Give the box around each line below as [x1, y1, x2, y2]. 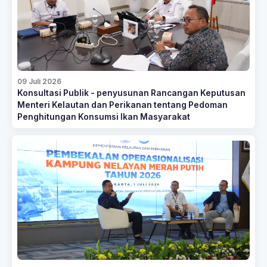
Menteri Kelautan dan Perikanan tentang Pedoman [17, 100, 228, 110]
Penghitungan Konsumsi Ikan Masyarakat [17, 112, 190, 122]
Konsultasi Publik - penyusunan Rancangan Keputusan [17, 88, 246, 98]
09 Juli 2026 [17, 77, 61, 86]
